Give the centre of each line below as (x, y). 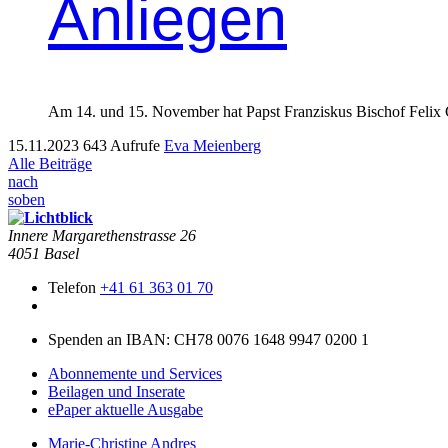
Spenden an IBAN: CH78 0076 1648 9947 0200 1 (208, 339)
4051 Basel (43, 253)
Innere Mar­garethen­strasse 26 (102, 235)
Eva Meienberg (212, 145)
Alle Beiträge (50, 163)
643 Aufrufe (121, 145)
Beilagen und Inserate (116, 391)
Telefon (74, 287)
